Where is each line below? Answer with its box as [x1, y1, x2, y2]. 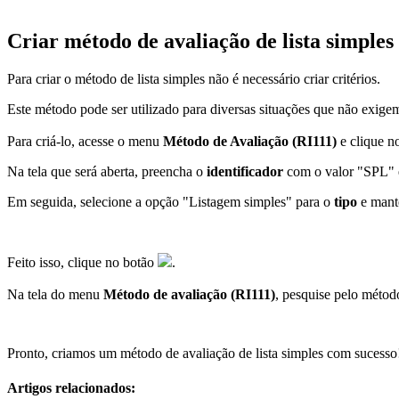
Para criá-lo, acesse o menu [7, 133, 163, 149]
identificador [207, 163, 283, 179]
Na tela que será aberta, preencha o [7, 163, 207, 179]
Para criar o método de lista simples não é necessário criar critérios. [7, 70, 380, 86]
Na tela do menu [7, 286, 103, 302]
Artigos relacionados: [7, 380, 135, 396]
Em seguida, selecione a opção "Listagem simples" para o [7, 193, 334, 209]
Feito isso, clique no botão [7, 254, 158, 270]
